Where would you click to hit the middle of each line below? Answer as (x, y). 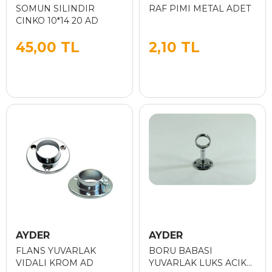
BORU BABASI (181, 251)
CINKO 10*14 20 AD (57, 21)
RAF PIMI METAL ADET (200, 8)
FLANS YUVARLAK (56, 251)
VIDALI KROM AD (55, 263)
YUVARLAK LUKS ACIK (198, 263)
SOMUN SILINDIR (55, 8)
